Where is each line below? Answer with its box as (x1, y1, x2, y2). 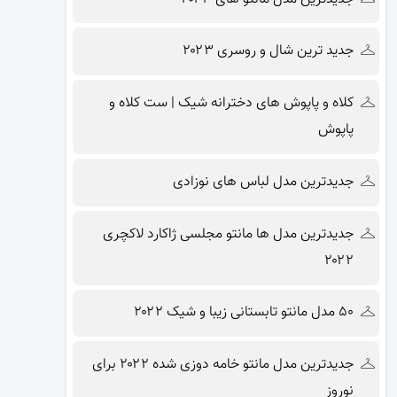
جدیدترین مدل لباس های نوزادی (173, 170, 354, 193)
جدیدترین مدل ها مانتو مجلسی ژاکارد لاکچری (103, 222, 354, 245)
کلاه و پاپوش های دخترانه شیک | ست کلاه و (109, 92, 354, 115)
